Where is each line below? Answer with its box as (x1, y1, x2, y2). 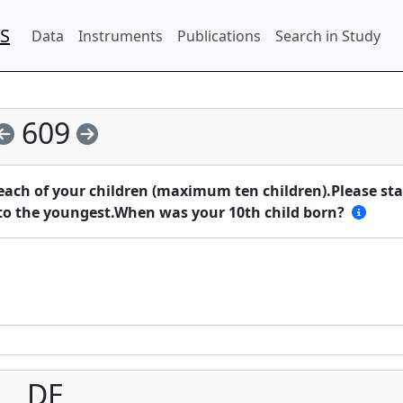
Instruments (78, 25, 163, 46)
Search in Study (275, 25, 381, 46)
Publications (177, 25, 261, 46)
